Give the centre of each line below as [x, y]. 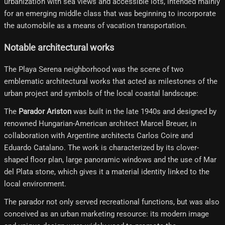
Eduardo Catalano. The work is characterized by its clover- [101, 148]
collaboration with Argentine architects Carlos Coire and [98, 136]
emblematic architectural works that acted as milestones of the [111, 82]
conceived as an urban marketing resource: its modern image [106, 214]
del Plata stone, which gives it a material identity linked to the [107, 172]
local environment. [35, 184]
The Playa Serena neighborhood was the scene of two [94, 70]
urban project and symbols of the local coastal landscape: [101, 94]
